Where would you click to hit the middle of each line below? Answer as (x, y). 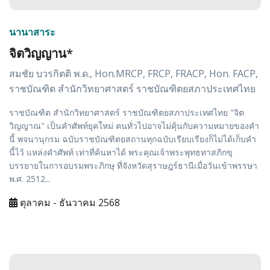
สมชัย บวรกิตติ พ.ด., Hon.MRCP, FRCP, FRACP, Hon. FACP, (133, 74)
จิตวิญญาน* (41, 53)
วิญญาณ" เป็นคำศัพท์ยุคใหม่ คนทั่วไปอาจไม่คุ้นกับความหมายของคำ (134, 126)
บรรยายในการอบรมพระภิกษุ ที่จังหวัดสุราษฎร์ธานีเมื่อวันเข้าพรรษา (133, 166)
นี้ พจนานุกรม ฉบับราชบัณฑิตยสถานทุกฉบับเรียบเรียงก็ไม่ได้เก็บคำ (133, 139)
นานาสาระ (32, 32)
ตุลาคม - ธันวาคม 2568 (69, 203)
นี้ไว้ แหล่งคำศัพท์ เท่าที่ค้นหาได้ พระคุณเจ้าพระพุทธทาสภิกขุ (121, 152)
